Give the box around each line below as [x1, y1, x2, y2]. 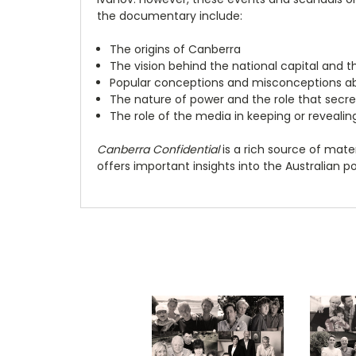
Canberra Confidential [97, 141, 219, 157]
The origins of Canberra [110, 41, 242, 57]
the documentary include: [97, 7, 242, 24]
